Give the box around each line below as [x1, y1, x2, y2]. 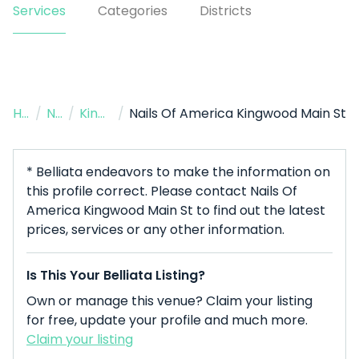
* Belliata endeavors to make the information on [26, 163, 330, 181]
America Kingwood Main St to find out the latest [26, 201, 325, 220]
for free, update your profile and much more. [26, 311, 308, 329]
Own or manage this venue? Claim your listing [26, 292, 313, 310]
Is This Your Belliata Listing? [26, 266, 205, 284]
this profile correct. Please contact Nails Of [26, 182, 297, 200]
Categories [98, 2, 167, 20]
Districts [200, 2, 252, 20]
